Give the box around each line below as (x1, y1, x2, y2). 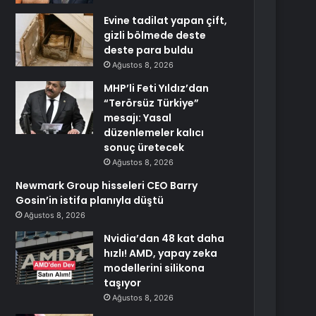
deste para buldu (104, 43, 194, 57)
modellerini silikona (104, 261, 205, 275)
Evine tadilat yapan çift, (104, 13, 228, 28)
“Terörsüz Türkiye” (104, 96, 200, 110)
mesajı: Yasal (104, 111, 172, 125)
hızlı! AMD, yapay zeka (104, 246, 218, 260)
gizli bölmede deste (104, 28, 207, 42)
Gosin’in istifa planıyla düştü (16, 193, 164, 207)
